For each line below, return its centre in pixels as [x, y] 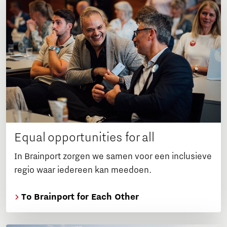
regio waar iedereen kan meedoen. [83, 170]
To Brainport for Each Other [79, 197]
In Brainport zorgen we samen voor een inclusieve [113, 156]
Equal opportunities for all [84, 137]
